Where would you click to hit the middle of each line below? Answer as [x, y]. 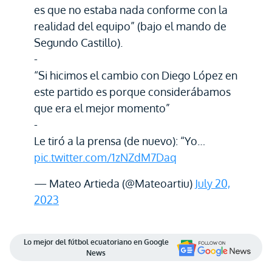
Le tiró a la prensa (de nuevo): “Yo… [120, 141]
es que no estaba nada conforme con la [131, 10]
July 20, [212, 183]
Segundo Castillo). [78, 42]
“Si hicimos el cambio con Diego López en [136, 75]
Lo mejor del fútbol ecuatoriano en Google [96, 242]
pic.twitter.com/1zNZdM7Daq [105, 157]
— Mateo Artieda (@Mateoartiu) [114, 183]
